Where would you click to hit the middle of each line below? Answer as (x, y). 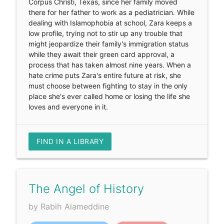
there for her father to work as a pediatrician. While (111, 12)
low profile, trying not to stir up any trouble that (105, 33)
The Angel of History (86, 189)
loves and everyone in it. (68, 107)
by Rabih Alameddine (68, 206)
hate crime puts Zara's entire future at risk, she (104, 75)
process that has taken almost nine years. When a (109, 65)
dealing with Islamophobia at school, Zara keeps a (110, 23)
